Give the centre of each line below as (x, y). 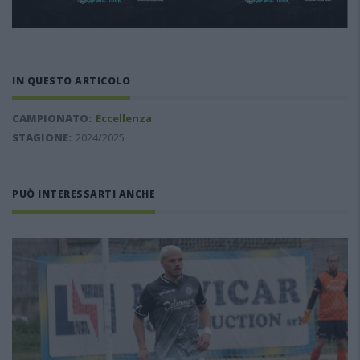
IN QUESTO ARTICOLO (71, 80)
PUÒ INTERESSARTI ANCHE (84, 194)
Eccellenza (124, 118)
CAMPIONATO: (52, 118)
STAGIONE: (42, 137)
